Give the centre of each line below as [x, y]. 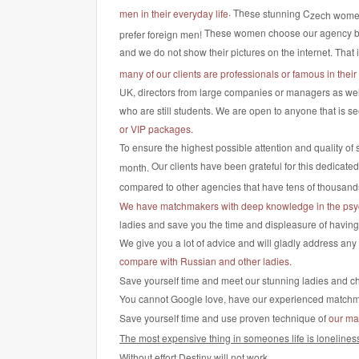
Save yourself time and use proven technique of [224, 317]
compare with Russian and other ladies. [206, 261]
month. [135, 167]
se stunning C [280, 13]
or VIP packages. [156, 129]
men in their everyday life [174, 14]
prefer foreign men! [162, 34]
